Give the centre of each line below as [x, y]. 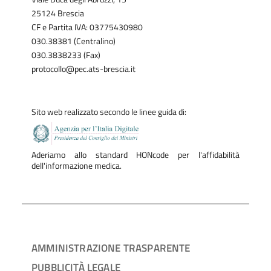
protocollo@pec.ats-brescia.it [83, 69]
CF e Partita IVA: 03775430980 [87, 28]
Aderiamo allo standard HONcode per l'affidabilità [135, 155]
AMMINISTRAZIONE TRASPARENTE [111, 247]
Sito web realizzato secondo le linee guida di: [109, 112]
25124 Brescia [58, 14]
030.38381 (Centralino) [73, 41]
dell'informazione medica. [77, 166]
